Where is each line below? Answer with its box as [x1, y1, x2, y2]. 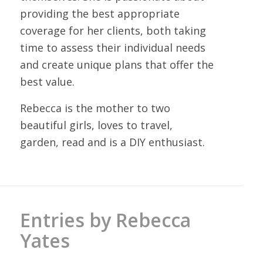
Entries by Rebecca [19, 207, 191, 232]
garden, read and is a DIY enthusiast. [19, 134, 205, 149]
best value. [19, 75, 75, 89]
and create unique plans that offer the [19, 58, 214, 72]
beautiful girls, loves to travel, [19, 117, 173, 132]
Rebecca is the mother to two [19, 100, 170, 115]
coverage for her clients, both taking [19, 23, 206, 38]
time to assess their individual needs [19, 41, 205, 55]
